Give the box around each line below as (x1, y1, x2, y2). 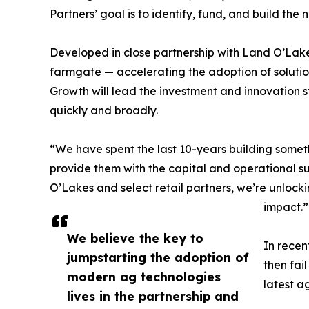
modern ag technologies (67, 269, 221, 284)
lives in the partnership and (67, 288, 239, 303)
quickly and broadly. (50, 103, 158, 117)
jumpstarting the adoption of (67, 250, 249, 265)
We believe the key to (67, 230, 203, 246)
